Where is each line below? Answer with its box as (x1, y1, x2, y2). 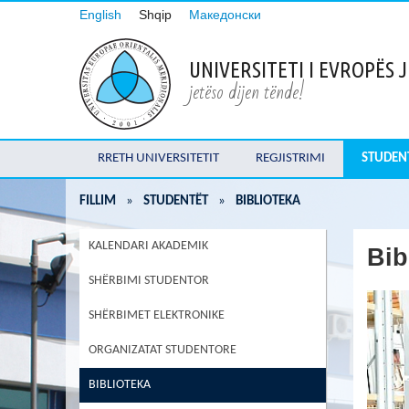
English (79, 8, 121, 22)
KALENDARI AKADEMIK (89, 240, 208, 252)
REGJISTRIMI (256, 152, 325, 165)
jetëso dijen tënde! (189, 75, 305, 110)
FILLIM (79, 194, 116, 208)
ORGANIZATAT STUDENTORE (89, 344, 236, 356)
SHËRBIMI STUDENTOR (89, 275, 209, 287)
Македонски (189, 8, 261, 22)
